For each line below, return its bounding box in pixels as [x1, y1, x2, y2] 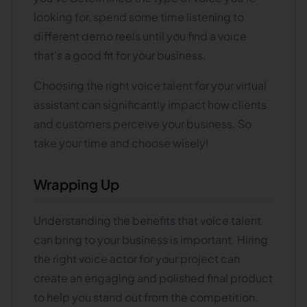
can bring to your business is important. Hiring [34, 232, 268, 247]
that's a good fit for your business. [34, 48, 208, 62]
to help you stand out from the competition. [34, 290, 260, 304]
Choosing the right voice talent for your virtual [34, 78, 267, 93]
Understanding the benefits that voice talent [34, 213, 261, 228]
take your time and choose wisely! [34, 136, 209, 150]
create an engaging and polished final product [34, 271, 273, 285]
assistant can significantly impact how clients [34, 97, 267, 112]
